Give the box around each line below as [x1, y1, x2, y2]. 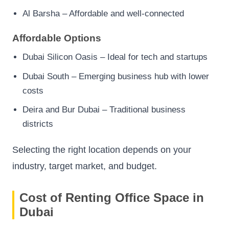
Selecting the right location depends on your [12, 145, 191, 155]
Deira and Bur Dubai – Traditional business [22, 105, 186, 115]
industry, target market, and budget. [12, 161, 157, 172]
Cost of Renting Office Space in [19, 191, 204, 205]
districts [22, 119, 53, 129]
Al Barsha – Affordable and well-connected [22, 8, 184, 18]
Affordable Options [12, 33, 101, 44]
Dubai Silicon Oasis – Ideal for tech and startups [22, 52, 208, 62]
